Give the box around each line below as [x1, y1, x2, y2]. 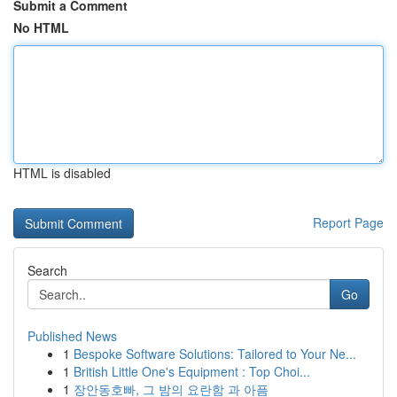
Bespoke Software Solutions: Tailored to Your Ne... [74, 345, 356, 362]
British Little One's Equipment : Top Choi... [74, 362, 310, 380]
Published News [27, 327, 117, 345]
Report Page [313, 214, 384, 231]
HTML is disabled [13, 164, 111, 182]
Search [27, 261, 67, 279]
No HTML [13, 19, 69, 36]
